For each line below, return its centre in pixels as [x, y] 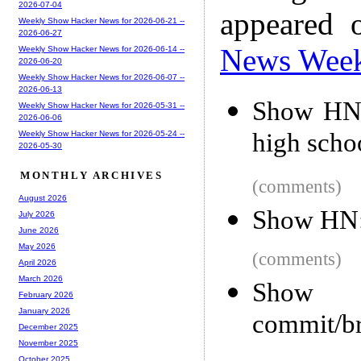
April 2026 [37, 263]
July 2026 [37, 214]
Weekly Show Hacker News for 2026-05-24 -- [102, 134]
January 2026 [44, 311]
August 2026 [43, 198]
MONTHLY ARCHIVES [92, 176]
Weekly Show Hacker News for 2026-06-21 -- [102, 21]
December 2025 [48, 327]
